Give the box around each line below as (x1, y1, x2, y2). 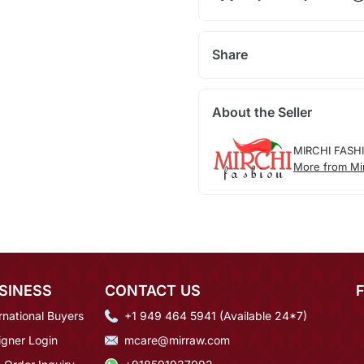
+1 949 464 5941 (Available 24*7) (124, 309, 307, 323)
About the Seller (211, 104, 312, 121)
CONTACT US (105, 282, 201, 300)
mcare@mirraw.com (124, 333, 230, 348)
